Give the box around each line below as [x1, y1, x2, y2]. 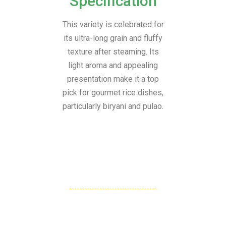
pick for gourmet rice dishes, [63, 88, 163, 98]
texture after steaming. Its [67, 47, 159, 57]
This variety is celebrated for [62, 20, 164, 30]
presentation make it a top [67, 74, 159, 84]
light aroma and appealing [68, 61, 158, 71]
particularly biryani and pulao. [63, 101, 163, 111]
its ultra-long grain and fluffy [64, 33, 162, 43]
